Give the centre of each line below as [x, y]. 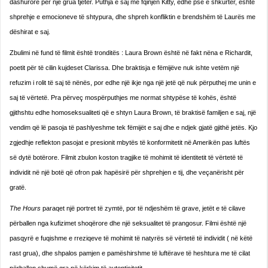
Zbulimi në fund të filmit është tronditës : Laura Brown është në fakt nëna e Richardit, [131, 53]
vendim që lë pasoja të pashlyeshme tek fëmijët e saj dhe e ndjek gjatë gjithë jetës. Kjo [133, 128]
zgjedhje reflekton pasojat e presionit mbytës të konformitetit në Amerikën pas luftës [130, 143]
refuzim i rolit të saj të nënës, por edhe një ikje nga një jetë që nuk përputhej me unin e [133, 83]
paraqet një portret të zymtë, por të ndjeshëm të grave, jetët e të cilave [143, 208]
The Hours [25, 208]
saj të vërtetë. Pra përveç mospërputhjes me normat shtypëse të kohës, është [123, 98]
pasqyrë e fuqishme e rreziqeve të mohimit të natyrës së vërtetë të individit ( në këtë [131, 238]
